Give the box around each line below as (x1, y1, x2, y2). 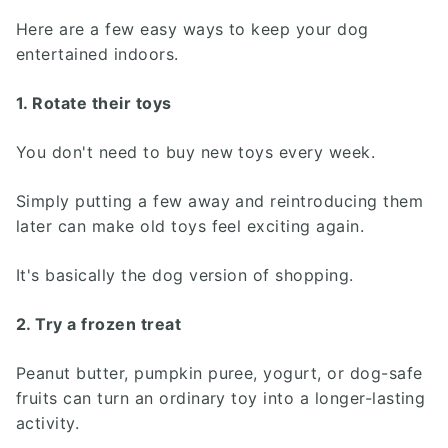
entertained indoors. (16, 44, 179, 64)
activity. (16, 413, 80, 433)
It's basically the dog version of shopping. (16, 265, 354, 285)
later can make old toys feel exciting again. (16, 216, 365, 236)
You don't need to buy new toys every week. (16, 142, 376, 162)
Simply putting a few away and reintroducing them (16, 191, 424, 211)
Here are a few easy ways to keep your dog (16, 19, 369, 39)
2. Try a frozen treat (16, 314, 182, 334)
